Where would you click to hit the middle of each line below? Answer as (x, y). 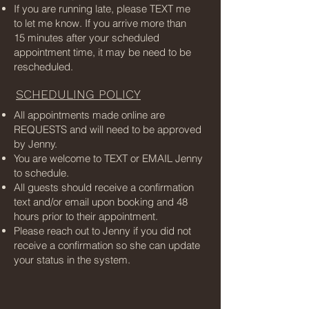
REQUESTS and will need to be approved (108, 129)
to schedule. (41, 172)
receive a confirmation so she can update (107, 245)
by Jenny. (37, 143)
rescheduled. (45, 66)
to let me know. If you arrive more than (100, 23)
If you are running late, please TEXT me (102, 8)
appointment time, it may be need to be (102, 52)
